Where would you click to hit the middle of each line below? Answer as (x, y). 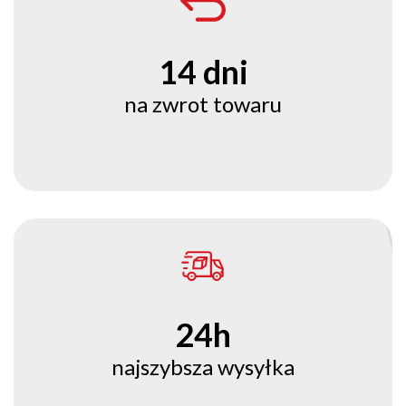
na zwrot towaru (203, 104)
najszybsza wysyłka (203, 367)
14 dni (203, 72)
